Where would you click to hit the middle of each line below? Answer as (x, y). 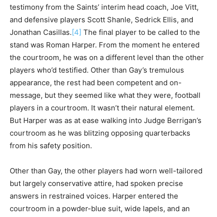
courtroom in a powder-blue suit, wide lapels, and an (100, 208)
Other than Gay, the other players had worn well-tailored (106, 170)
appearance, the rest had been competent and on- (96, 82)
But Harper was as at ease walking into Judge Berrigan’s (106, 120)
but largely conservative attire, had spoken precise (96, 183)
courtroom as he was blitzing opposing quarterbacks (100, 133)
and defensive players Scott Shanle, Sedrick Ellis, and (101, 19)
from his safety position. (51, 145)
